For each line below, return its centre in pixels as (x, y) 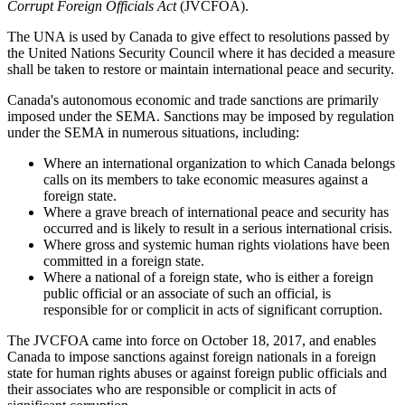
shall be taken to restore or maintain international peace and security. (201, 69)
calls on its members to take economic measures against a (206, 179)
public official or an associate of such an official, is (187, 293)
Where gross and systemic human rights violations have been (217, 244)
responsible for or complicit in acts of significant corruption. (213, 309)
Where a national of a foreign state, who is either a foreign (208, 277)
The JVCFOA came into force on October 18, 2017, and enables (192, 340)
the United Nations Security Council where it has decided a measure (201, 52)
